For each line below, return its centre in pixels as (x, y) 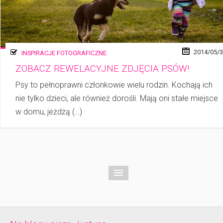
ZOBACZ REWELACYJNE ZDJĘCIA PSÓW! (102, 68)
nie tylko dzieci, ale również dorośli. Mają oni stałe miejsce (117, 99)
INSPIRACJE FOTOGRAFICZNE (64, 53)
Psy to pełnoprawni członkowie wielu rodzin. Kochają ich (114, 85)
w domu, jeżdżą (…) (49, 112)
